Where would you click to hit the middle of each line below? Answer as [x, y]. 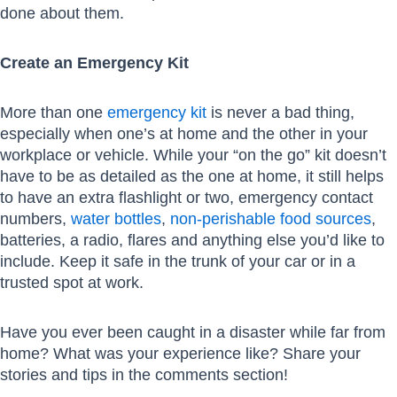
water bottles [116, 218]
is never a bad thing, [283, 112]
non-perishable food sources [271, 218]
